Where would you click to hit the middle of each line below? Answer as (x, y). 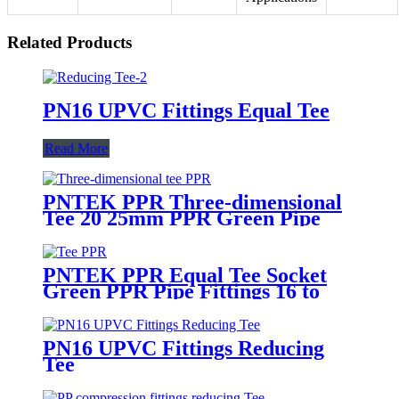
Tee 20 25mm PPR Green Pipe (182, 218)
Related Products (69, 43)
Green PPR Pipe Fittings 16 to (181, 291)
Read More (76, 148)
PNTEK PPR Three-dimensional (192, 202)
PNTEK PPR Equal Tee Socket (185, 275)
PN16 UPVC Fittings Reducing (183, 348)
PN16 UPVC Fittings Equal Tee (186, 110)
